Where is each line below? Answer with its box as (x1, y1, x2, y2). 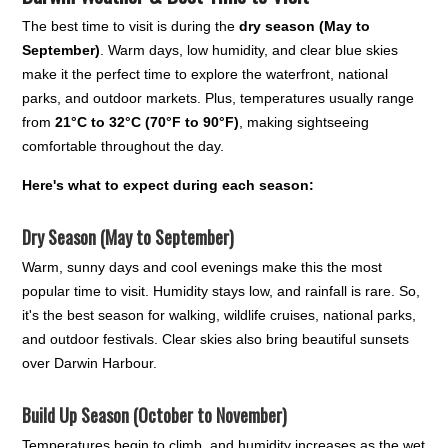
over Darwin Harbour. (22, 354, 158, 371)
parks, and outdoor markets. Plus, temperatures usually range (22, 89, 415, 106)
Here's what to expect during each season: (22, 176, 315, 193)
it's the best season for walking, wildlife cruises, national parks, (22, 306, 417, 323)
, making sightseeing (239, 113, 370, 130)
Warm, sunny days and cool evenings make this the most (22, 258, 383, 275)
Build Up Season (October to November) (22, 401, 288, 428)
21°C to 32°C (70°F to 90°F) (55, 113, 240, 130)
